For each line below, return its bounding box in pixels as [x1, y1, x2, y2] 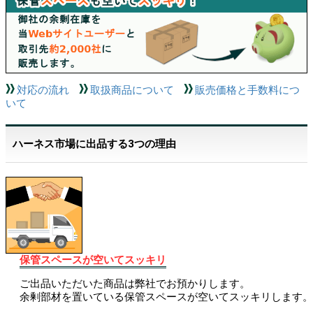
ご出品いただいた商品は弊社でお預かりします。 [20, 277, 250, 290]
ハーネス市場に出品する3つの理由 [13, 137, 176, 150]
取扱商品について [90, 83, 174, 96]
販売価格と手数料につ [195, 83, 300, 96]
